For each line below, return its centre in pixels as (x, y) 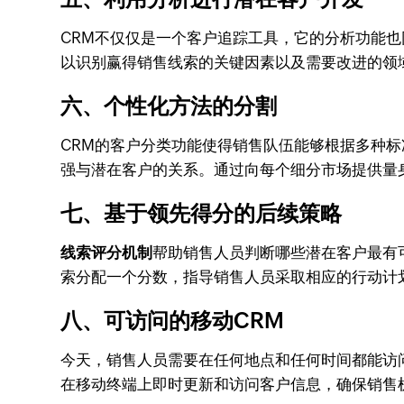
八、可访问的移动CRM (173, 321)
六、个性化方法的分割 (169, 106)
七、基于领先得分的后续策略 (202, 213)
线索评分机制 (107, 252)
